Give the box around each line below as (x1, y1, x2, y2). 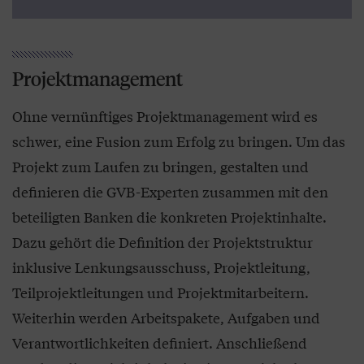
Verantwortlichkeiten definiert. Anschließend (12, 332, 307, 353)
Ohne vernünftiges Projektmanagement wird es (12, 106, 318, 127)
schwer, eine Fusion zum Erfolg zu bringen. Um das (12, 131, 345, 152)
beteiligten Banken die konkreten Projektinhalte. (12, 206, 327, 227)
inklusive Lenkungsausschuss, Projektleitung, (12, 257, 310, 278)
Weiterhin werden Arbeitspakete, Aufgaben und (12, 307, 320, 328)
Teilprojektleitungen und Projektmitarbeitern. (12, 282, 309, 303)
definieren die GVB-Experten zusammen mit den (12, 181, 328, 202)
